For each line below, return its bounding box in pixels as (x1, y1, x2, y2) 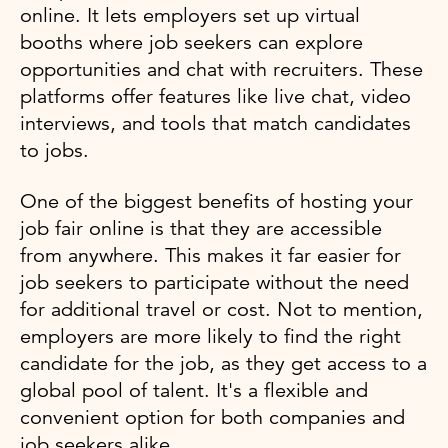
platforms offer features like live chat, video (20, 83, 411, 109)
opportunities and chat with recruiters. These (20, 56, 423, 82)
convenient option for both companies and (20, 404, 405, 430)
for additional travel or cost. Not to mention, (20, 296, 423, 322)
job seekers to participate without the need (20, 269, 409, 295)
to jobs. (20, 137, 89, 163)
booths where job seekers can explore (20, 29, 363, 55)
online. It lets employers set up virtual (20, 2, 360, 28)
